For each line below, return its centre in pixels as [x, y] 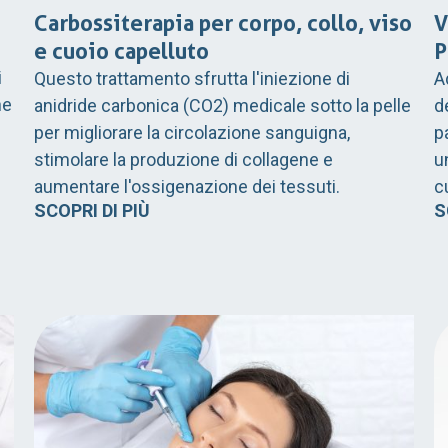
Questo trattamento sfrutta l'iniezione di [192, 79]
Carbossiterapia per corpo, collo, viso [223, 23]
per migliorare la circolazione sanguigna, [192, 133]
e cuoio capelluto [121, 51]
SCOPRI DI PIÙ [92, 211]
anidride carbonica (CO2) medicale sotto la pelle [222, 106]
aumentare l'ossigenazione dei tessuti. [187, 187]
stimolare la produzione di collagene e [183, 160]
